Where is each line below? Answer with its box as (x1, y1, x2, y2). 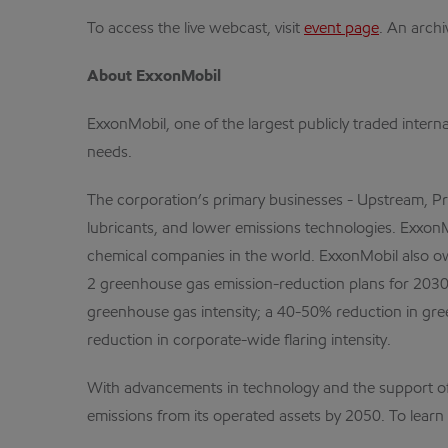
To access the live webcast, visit (87, 21, 304, 37)
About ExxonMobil (87, 69, 221, 85)
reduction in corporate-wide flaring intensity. (87, 333, 391, 349)
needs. (87, 145, 132, 161)
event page (304, 21, 379, 37)
